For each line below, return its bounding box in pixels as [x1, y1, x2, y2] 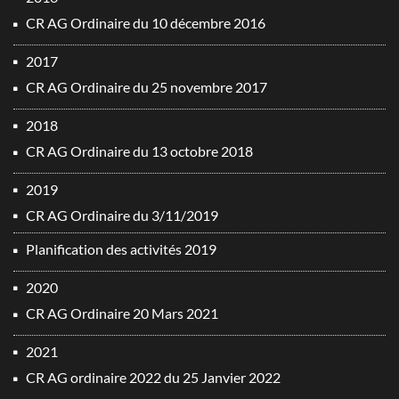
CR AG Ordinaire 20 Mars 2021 [26, 305, 218, 322]
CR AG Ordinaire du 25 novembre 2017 [26, 78, 267, 96]
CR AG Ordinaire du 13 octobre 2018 [26, 142, 253, 160]
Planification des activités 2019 [26, 240, 216, 258]
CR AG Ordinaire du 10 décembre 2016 [26, 14, 265, 32]
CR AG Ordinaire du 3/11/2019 [26, 206, 218, 224]
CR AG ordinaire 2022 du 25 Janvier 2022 [26, 369, 281, 387]
